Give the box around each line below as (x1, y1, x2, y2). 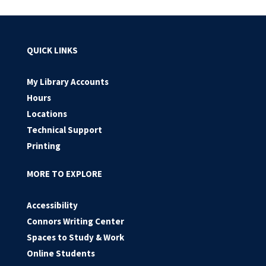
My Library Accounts (27, 76, 109, 87)
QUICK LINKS (27, 45, 78, 56)
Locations (27, 108, 67, 119)
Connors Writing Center (27, 216, 124, 227)
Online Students (27, 248, 95, 259)
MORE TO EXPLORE (27, 168, 102, 179)
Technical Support (27, 124, 102, 135)
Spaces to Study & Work (27, 232, 124, 243)
